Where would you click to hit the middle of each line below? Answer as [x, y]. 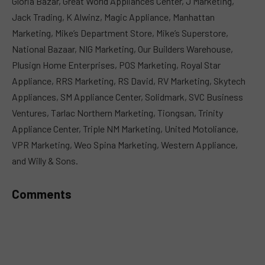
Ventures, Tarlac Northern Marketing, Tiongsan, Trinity [117, 112]
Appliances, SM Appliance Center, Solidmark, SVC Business [127, 96]
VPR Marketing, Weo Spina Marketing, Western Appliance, [125, 144]
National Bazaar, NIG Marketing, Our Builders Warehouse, [122, 49]
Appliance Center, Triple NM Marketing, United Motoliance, [125, 128]
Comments [42, 194]
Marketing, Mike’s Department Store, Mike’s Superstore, [120, 33]
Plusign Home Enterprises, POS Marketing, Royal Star [116, 64]
